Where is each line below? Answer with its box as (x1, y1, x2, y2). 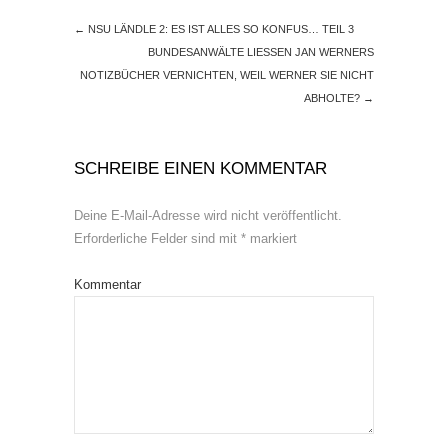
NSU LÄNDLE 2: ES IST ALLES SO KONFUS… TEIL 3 (85, 23, 354, 36)
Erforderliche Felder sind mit (74, 231, 241, 247)
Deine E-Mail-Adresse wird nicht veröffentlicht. (74, 208, 342, 224)
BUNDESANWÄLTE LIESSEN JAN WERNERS (148, 46, 374, 59)
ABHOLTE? (304, 92, 363, 105)
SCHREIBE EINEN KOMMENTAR (74, 159, 327, 179)
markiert (246, 231, 297, 247)
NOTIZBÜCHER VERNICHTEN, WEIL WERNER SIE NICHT (80, 69, 374, 82)
